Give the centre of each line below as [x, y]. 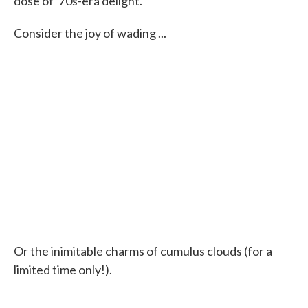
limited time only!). [63, 269]
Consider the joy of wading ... [90, 33]
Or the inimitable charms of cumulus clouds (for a [143, 251]
